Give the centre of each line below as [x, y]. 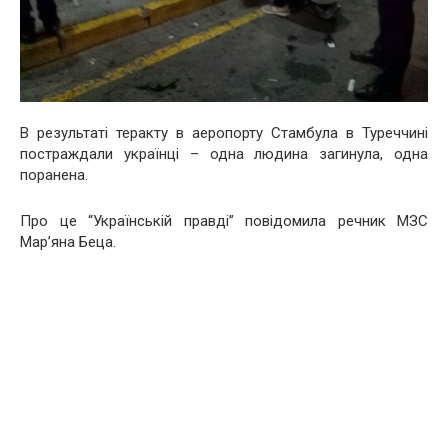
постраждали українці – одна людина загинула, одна [224, 153]
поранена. [54, 174]
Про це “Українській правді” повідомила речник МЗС [224, 220]
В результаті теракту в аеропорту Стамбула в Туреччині [224, 132]
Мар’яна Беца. [68, 241]
